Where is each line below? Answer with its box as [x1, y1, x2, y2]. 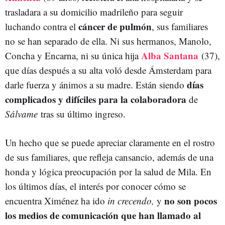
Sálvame [5, 107, 41, 120]
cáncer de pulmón [78, 20, 152, 33]
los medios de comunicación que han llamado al [5, 208, 201, 222]
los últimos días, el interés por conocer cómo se [5, 180, 186, 192]
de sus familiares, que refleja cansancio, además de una [5, 151, 213, 163]
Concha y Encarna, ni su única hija [5, 49, 141, 62]
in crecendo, [107, 194, 154, 207]
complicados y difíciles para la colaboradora [5, 92, 186, 106]
